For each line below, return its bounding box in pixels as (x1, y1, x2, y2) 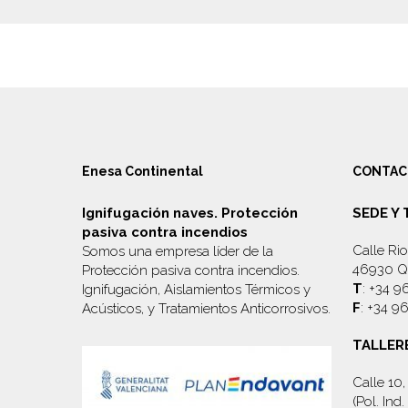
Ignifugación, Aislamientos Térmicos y (82, 281, 311, 298)
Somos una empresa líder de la (82, 243, 273, 260)
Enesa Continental (82, 164, 203, 178)
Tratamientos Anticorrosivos (158, 301, 328, 317)
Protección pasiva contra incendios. (82, 262, 300, 279)
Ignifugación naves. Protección (82, 205, 298, 221)
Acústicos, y (82, 301, 158, 317)
